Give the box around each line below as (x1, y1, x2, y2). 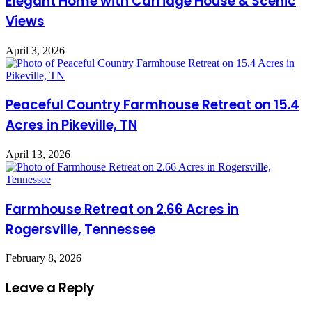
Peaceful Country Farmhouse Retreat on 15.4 (6, 95, 299, 115)
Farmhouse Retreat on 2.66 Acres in (6, 199, 239, 219)
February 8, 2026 (6, 252, 81, 265)
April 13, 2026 (6, 148, 70, 160)
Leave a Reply (6, 279, 94, 298)
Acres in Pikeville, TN (6, 116, 137, 135)
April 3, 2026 (6, 44, 65, 56)
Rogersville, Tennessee (6, 219, 155, 239)
